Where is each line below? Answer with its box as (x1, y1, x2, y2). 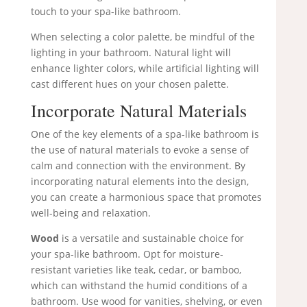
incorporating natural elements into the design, (30, 175, 249, 188)
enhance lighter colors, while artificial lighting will (30, 62, 259, 75)
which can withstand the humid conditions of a (30, 279, 247, 293)
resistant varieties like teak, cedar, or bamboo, (30, 263, 241, 277)
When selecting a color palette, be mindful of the (30, 30, 255, 44)
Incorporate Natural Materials (30, 99, 247, 123)
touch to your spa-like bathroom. (30, 5, 181, 19)
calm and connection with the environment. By (30, 159, 245, 173)
